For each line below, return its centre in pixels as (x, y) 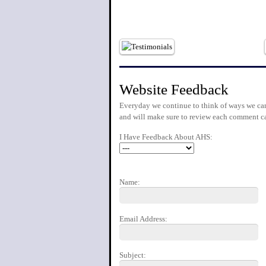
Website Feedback (174, 89)
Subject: (133, 255)
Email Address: (143, 218)
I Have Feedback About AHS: (166, 137)
